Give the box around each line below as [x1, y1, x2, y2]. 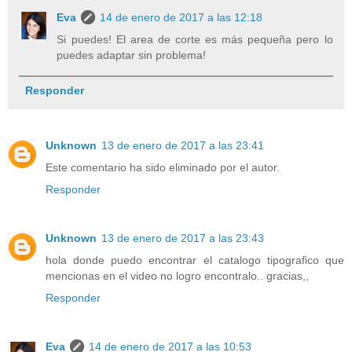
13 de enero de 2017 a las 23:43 [101, 231, 264, 244]
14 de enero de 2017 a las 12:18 [100, 10, 263, 24]
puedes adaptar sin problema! [57, 48, 207, 61]
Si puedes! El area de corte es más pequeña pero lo [57, 32, 333, 46]
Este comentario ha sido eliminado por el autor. [46, 160, 280, 174]
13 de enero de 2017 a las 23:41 [101, 138, 264, 152]
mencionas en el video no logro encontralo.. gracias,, [46, 269, 309, 282]
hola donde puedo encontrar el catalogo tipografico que [46, 253, 344, 266]
